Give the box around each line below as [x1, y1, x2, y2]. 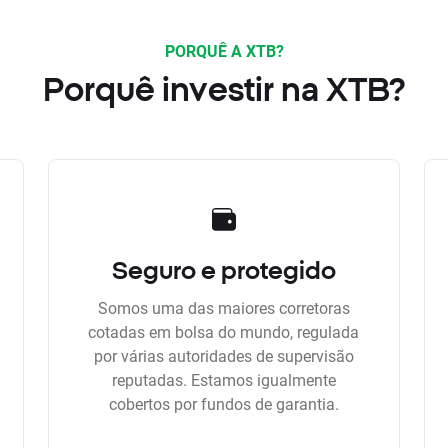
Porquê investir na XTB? [43, 70, 405, 107]
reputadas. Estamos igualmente [111, 368, 336, 390]
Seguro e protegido [111, 255, 336, 284]
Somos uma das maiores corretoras [97, 296, 350, 318]
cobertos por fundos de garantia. [108, 392, 339, 414]
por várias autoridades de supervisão [93, 344, 354, 366]
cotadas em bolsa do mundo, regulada [88, 320, 360, 342]
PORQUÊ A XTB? [164, 39, 284, 61]
